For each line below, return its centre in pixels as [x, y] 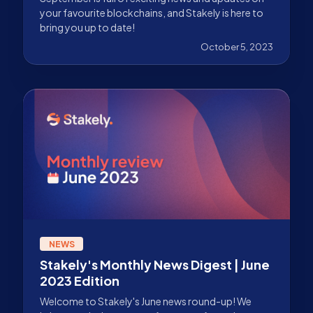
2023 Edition [80, 281]
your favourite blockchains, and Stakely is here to [152, 12]
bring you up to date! [87, 27]
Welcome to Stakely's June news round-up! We [146, 301]
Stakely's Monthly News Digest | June [155, 265]
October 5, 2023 [237, 46]
